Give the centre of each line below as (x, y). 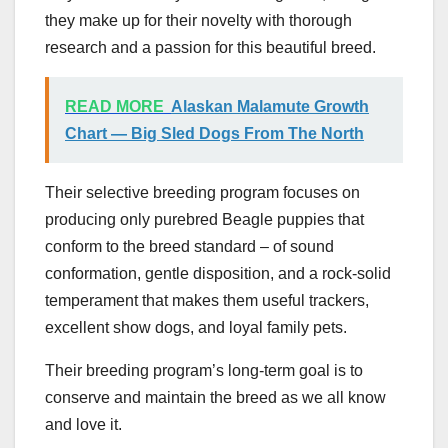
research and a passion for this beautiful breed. (210, 47)
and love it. (83, 424)
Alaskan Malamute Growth (270, 106)
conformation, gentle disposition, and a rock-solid (218, 273)
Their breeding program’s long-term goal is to (204, 370)
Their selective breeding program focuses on (202, 192)
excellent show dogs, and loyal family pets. (196, 327)
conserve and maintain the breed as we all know (215, 397)
